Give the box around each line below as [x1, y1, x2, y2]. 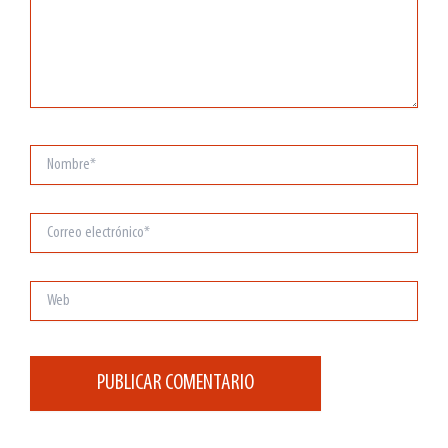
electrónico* [29, 234, 83, 250]
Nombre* [29, 146, 69, 162]
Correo [29, 214, 58, 230]
